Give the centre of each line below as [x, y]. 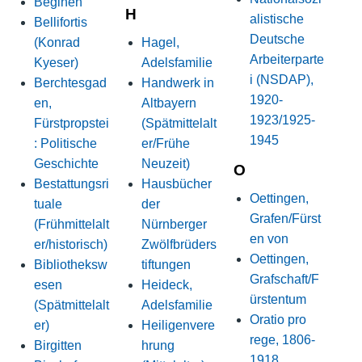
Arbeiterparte [286, 60]
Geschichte [66, 164]
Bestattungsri [71, 184]
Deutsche [277, 40]
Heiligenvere [179, 326]
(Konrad [57, 43]
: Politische [65, 144]
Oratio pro [278, 319]
